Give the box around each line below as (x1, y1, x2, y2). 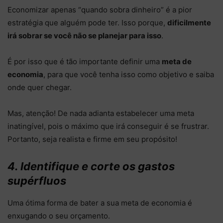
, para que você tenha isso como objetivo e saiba (43, 70, 214, 80)
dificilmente (167, 18, 211, 28)
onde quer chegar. (7, 83, 72, 93)
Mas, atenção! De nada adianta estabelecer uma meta (7, 109, 194, 118)
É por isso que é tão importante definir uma (7, 57, 162, 67)
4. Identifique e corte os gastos (7, 160, 175, 173)
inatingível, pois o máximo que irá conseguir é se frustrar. (7, 121, 209, 131)
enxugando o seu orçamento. (7, 211, 112, 221)
